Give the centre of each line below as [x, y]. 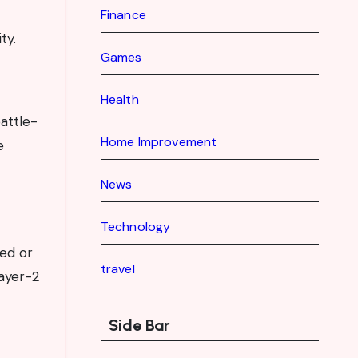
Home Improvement [159, 142]
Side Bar [139, 325]
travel [117, 269]
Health [119, 99]
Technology [135, 227]
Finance [123, 15]
